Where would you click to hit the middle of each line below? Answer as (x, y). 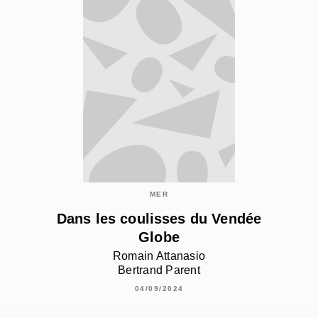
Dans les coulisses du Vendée (159, 218)
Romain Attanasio (159, 256)
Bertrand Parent (159, 270)
